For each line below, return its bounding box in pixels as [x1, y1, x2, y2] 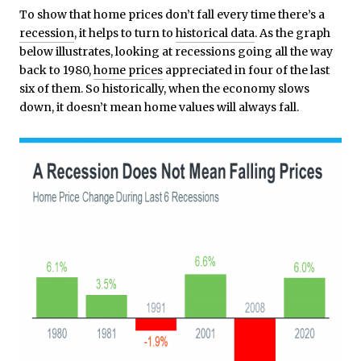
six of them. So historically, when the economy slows [19, 81, 309, 96]
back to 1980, [19, 62, 93, 77]
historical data [176, 25, 255, 40]
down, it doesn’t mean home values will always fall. [19, 99, 299, 114]
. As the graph [255, 25, 330, 40]
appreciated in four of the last [163, 62, 330, 77]
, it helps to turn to [74, 25, 176, 40]
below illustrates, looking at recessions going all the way [19, 44, 333, 59]
